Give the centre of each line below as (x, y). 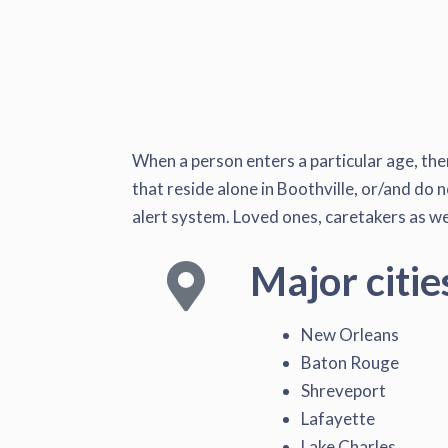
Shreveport (343, 390)
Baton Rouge (350, 362)
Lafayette (338, 418)
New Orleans (350, 334)
